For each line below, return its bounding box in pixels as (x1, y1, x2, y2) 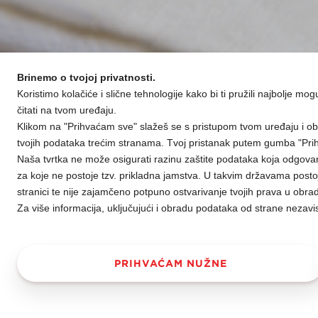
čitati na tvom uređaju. (17, 104, 116, 116)
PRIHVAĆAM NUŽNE (114, 257, 227, 270)
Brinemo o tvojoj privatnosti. (17, 72, 155, 83)
